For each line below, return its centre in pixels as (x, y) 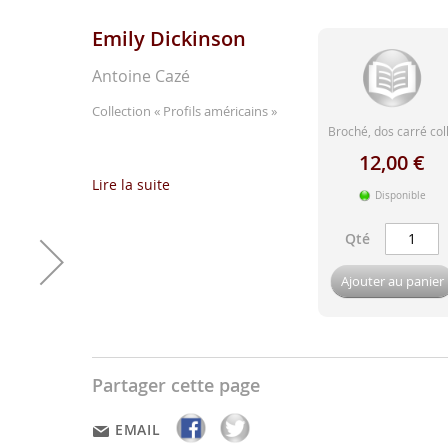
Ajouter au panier (392, 280)
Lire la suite (131, 184)
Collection (123, 110)
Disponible (400, 195)
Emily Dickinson (169, 38)
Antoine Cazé (141, 75)
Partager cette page (176, 384)
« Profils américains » (215, 110)
